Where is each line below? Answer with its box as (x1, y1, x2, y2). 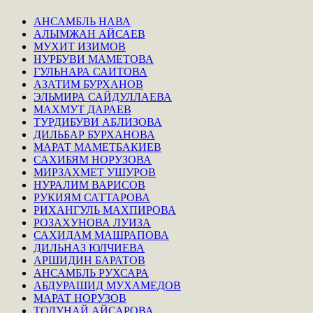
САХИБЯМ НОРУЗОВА (34, 154, 152, 166)
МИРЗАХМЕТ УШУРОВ (34, 166, 156, 179)
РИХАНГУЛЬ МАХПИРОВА (34, 204, 176, 217)
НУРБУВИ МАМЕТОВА (34, 53, 154, 66)
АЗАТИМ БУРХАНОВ (34, 78, 143, 91)
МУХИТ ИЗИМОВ (34, 41, 126, 53)
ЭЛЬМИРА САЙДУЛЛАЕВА (34, 91, 172, 103)
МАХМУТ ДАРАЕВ (34, 103, 131, 116)
